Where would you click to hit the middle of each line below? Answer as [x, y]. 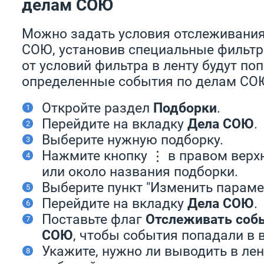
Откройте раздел [98, 108]
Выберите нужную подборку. [133, 140]
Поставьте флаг [94, 219]
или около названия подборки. [140, 171]
